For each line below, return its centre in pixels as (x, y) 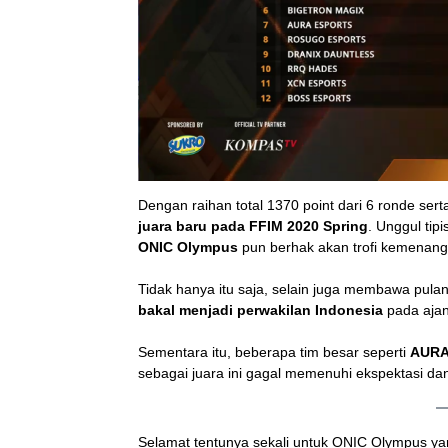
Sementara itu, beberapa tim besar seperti (274, 351)
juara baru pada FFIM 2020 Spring (253, 225)
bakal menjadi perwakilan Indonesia (260, 309)
